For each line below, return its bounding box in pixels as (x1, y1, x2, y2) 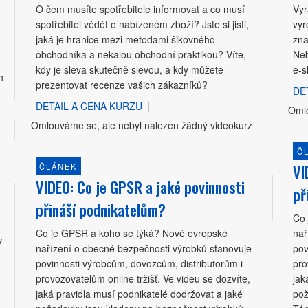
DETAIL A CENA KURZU (35, 98, 142, 113)
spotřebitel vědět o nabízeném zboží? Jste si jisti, (35, 16, 249, 31)
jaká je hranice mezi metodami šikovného (35, 32, 215, 46)
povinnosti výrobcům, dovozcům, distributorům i (35, 256, 243, 270)
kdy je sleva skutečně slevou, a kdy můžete (35, 62, 223, 76)
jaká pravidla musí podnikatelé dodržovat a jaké (35, 286, 243, 300)
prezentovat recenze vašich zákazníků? (35, 77, 208, 91)
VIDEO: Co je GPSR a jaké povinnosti (35, 175, 245, 198)
